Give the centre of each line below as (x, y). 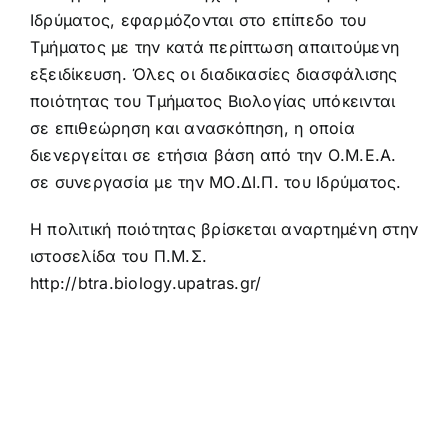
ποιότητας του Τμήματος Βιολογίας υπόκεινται (212, 101)
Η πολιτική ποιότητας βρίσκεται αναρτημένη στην (224, 229)
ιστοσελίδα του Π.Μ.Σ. (118, 256)
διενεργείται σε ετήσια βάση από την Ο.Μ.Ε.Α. (213, 155)
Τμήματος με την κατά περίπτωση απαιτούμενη (214, 47)
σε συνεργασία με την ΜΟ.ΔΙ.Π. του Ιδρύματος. (215, 182)
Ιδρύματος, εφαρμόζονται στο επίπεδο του (198, 20)
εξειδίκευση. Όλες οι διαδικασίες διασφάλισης (213, 74)
